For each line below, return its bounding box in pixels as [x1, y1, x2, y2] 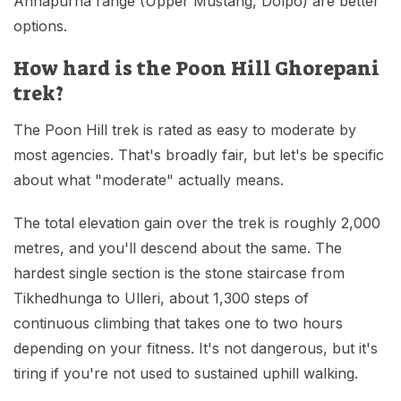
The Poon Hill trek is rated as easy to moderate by [13, 121, 356, 140]
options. [13, 17, 67, 36]
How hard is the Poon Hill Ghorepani [13, 55, 380, 82]
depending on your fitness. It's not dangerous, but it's [13, 339, 378, 358]
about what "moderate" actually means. [13, 171, 284, 190]
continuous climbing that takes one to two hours [13, 314, 343, 333]
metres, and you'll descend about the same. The [13, 239, 342, 258]
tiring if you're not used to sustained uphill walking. [13, 364, 358, 383]
